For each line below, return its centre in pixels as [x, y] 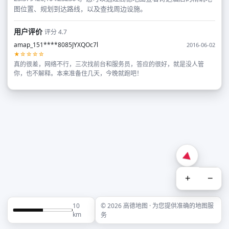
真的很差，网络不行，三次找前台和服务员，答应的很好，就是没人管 [109, 64]
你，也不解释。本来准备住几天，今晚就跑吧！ [78, 73]
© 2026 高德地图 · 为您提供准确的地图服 [157, 206]
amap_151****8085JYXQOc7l [56, 45]
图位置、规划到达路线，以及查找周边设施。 [80, 9]
